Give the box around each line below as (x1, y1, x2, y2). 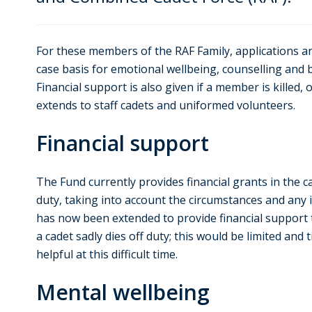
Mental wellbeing (36, 278, 210, 307)
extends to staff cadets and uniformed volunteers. (36, 97, 295, 114)
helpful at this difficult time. (36, 247, 178, 263)
